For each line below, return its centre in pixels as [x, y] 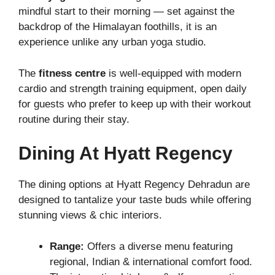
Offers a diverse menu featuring [158, 246]
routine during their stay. [74, 119]
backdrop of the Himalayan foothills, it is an [118, 27]
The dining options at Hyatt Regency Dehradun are [134, 185]
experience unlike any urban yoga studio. [112, 42]
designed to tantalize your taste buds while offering [135, 200]
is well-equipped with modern [173, 73]
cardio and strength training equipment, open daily [133, 88]
